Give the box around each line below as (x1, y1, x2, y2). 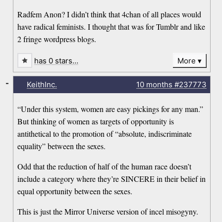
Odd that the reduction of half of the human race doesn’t (17, 161, 192, 172)
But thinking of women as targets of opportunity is (17, 116, 174, 127)
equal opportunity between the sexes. (17, 186, 133, 197)
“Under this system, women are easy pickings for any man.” (17, 104, 204, 114)
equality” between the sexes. (17, 141, 106, 152)
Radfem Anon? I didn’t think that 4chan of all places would (17, 8, 202, 19)
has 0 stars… (34, 55, 79, 65)
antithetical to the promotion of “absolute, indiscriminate (17, 128, 192, 139)
